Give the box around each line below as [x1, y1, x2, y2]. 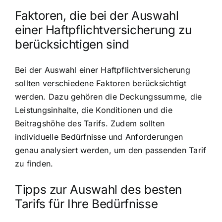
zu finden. [15, 158, 54, 168]
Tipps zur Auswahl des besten [15, 182, 182, 197]
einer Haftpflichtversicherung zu [15, 22, 192, 37]
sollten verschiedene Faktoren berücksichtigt [15, 78, 187, 88]
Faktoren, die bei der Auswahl [15, 8, 179, 23]
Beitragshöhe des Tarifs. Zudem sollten [15, 118, 165, 128]
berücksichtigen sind [15, 37, 129, 52]
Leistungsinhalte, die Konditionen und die [15, 105, 172, 115]
